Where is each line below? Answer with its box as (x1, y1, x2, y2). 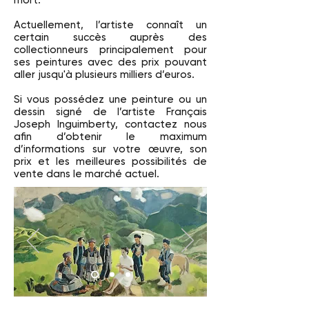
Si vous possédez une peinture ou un (14, 93, 207, 106)
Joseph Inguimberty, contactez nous (14, 118, 207, 130)
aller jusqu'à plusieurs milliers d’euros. (14, 68, 195, 81)
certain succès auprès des (14, 31, 207, 43)
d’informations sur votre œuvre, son (14, 143, 207, 155)
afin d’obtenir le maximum (14, 130, 207, 143)
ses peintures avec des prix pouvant (14, 56, 207, 68)
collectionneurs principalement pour (14, 43, 207, 56)
